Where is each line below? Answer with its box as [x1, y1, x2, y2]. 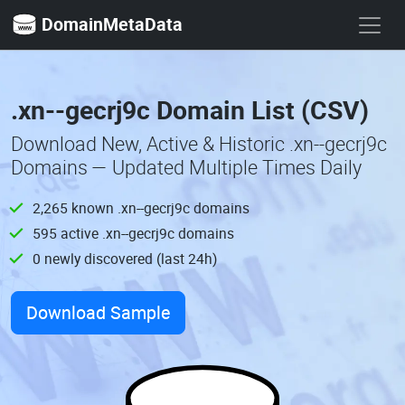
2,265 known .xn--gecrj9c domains [33, 198, 250, 218]
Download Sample [26, 300, 170, 325]
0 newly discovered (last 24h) [33, 249, 217, 268]
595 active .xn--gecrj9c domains [33, 223, 234, 243]
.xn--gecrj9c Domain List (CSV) [11, 92, 369, 127]
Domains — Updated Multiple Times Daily [11, 155, 362, 180]
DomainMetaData [42, 12, 183, 36]
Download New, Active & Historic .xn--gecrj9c [11, 131, 387, 156]
